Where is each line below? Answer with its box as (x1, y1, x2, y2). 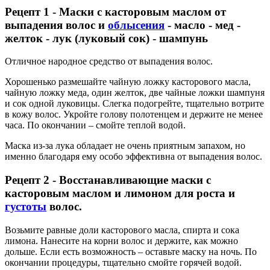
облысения (108, 18, 165, 31)
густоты (5, 200, 46, 213)
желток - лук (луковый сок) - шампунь (5, 31, 208, 45)
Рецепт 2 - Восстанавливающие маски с (5, 174, 211, 187)
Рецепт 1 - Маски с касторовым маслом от (5, 5, 226, 18)
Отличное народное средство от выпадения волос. (5, 56, 213, 67)
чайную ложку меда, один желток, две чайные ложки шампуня (5, 87, 265, 98)
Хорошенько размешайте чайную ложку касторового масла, (5, 77, 251, 87)
